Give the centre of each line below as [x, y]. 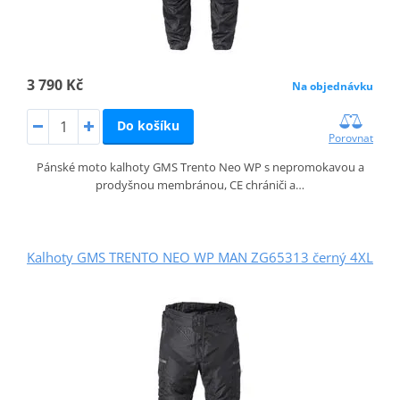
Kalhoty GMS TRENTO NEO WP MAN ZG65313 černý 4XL [200, 258]
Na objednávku [333, 87]
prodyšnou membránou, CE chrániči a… [200, 185]
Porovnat [351, 138]
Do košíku [148, 126]
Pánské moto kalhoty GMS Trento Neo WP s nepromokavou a [200, 167]
